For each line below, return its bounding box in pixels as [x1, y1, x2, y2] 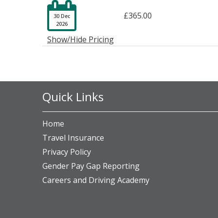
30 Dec [54, 12, 70, 19]
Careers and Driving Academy [42, 174, 149, 185]
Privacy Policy [42, 146, 91, 157]
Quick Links [42, 88, 104, 105]
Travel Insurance [42, 132, 104, 143]
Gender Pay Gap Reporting [42, 160, 140, 171]
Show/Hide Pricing [47, 34, 114, 45]
